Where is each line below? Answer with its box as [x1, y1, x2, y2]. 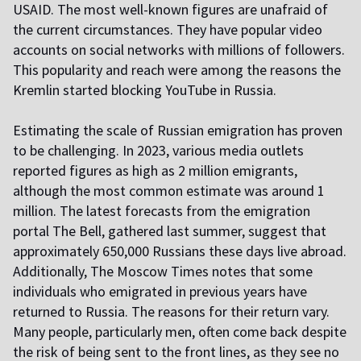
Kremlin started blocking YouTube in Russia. [13, 81, 276, 100]
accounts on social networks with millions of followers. [13, 40, 345, 60]
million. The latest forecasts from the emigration [13, 201, 310, 221]
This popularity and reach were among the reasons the [13, 60, 341, 80]
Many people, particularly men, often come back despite [13, 322, 346, 342]
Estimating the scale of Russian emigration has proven [13, 121, 342, 140]
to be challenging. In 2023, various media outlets [13, 141, 304, 160]
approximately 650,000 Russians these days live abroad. [13, 242, 346, 261]
